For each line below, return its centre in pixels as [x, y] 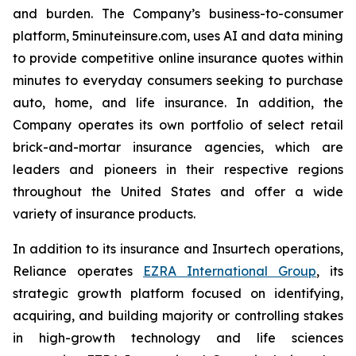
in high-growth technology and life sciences [178, 338]
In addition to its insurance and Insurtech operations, [178, 249]
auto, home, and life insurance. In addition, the [178, 103]
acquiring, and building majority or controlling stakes [178, 315]
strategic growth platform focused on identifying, [178, 293]
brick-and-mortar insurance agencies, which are [178, 147]
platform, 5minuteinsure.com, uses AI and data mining [178, 36]
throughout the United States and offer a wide [178, 192]
